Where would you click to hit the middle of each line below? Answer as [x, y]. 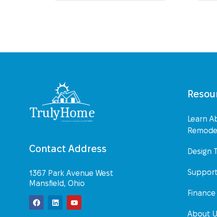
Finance [202, 193]
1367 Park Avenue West [71, 173]
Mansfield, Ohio [57, 183]
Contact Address [68, 148]
